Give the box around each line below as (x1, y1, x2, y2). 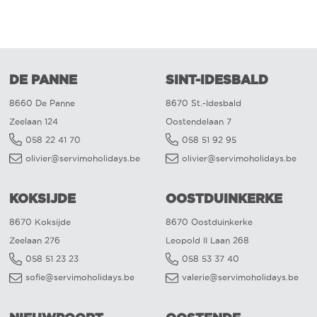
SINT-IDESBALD (166, 71, 268, 87)
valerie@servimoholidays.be (181, 272, 299, 282)
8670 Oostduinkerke (166, 217, 253, 227)
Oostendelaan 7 (166, 116, 231, 126)
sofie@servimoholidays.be (25, 272, 135, 282)
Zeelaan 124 (9, 116, 62, 126)
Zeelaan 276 (9, 236, 61, 246)
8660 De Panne (9, 98, 79, 108)
